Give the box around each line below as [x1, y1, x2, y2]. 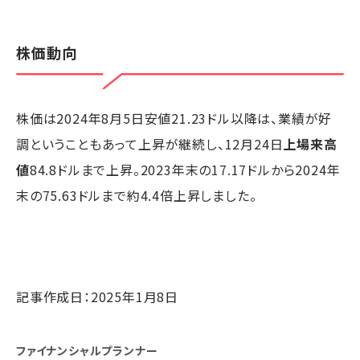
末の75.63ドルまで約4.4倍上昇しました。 [16, 186, 257, 206]
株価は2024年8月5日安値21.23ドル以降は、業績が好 [16, 108, 333, 129]
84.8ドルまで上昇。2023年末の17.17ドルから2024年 [29, 160, 341, 180]
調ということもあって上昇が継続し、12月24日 [16, 134, 284, 154]
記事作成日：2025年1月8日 [16, 287, 179, 307]
